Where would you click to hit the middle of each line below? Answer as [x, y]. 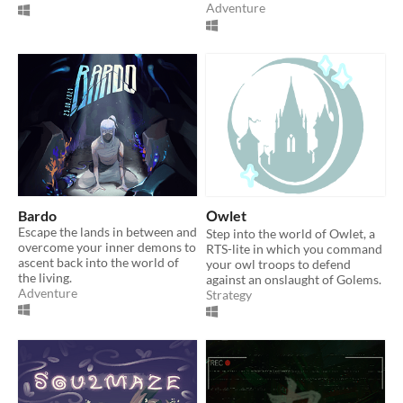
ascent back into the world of [99, 262]
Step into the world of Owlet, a [291, 233]
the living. [45, 277]
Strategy [229, 294]
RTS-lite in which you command [294, 248]
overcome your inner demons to [107, 246]
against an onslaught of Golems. [294, 279]
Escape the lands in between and [107, 231]
